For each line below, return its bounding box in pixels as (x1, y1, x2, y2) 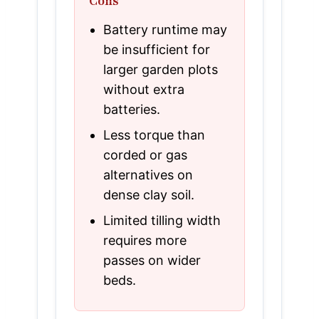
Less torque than (103, 127, 205, 142)
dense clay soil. (103, 187, 194, 202)
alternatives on (103, 167, 193, 182)
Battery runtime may (103, 21, 227, 37)
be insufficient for (103, 41, 210, 57)
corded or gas (103, 147, 187, 162)
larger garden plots (103, 61, 218, 77)
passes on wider (103, 252, 201, 268)
